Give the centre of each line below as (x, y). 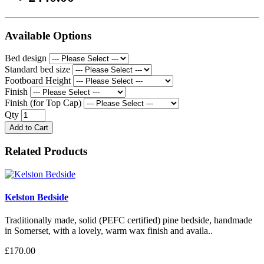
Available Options (48, 35)
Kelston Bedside (37, 197)
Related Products (46, 151)
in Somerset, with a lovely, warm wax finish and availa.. (109, 231)
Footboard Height (38, 81)
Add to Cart (29, 128)
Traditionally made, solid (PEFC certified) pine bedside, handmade (128, 220)
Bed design (26, 58)
